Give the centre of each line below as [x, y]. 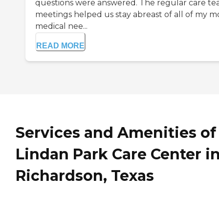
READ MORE [60, 46]
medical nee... [61, 26]
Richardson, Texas [85, 176]
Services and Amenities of [116, 133]
